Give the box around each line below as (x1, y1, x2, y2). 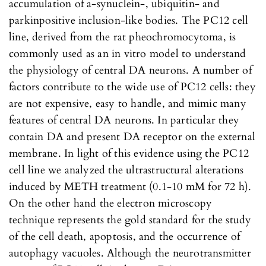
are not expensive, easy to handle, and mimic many (9, 96, 246, 111)
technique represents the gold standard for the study (9, 212, 252, 227)
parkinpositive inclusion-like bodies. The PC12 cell (9, 12, 249, 28)
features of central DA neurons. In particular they (9, 112, 240, 128)
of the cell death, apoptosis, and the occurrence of (9, 229, 240, 244)
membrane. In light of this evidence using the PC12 (9, 145, 249, 161)
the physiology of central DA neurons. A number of (9, 62, 252, 78)
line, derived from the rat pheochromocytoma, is (9, 29, 236, 45)
